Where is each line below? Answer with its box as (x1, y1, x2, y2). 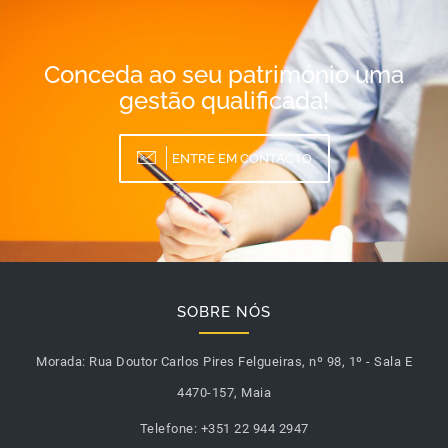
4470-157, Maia (177, 385, 271, 400)
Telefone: (139, 421, 197, 436)
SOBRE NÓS (177, 303, 271, 321)
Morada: (36, 354, 86, 369)
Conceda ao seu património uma (44, 60, 404, 89)
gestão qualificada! (119, 86, 329, 115)
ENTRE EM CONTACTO (171, 151, 312, 166)
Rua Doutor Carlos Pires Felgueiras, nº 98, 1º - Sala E (89, 354, 412, 369)
